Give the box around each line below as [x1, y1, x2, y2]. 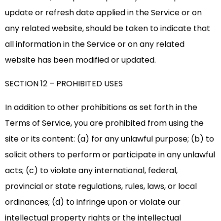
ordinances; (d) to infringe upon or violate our [5, 196, 181, 208]
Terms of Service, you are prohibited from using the [5, 117, 204, 129]
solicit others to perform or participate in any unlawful [5, 149, 215, 161]
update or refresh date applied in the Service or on [5, 7, 202, 19]
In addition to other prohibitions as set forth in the [5, 102, 197, 113]
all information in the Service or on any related [5, 38, 184, 50]
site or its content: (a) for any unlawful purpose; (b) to [5, 133, 214, 145]
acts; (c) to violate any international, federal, [5, 165, 178, 177]
